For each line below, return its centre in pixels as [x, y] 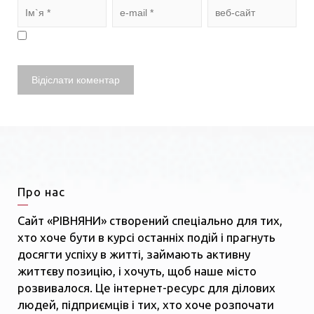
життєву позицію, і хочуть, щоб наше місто [137, 271]
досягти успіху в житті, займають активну [134, 254]
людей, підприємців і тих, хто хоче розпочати [146, 305]
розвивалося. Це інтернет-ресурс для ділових [146, 288]
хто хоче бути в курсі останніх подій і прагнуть [146, 238]
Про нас [41, 192]
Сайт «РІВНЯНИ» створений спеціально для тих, [150, 221]
